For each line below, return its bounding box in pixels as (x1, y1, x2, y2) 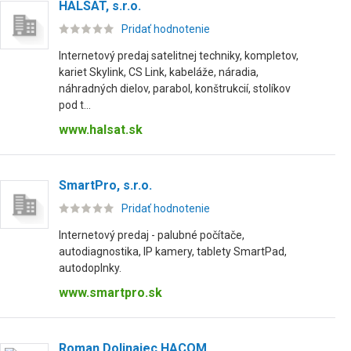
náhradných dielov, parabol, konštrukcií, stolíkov (59, 82, 291, 95)
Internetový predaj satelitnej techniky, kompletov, (59, 49, 299, 62)
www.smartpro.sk (59, 285, 162, 300)
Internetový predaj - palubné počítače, (59, 229, 244, 241)
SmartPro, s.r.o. (59, 178, 152, 193)
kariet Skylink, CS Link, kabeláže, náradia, (59, 66, 259, 78)
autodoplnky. (59, 262, 121, 274)
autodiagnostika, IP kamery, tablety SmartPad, (59, 245, 287, 258)
